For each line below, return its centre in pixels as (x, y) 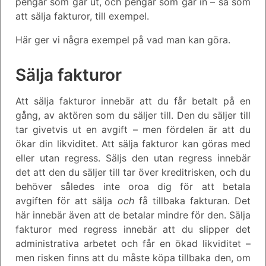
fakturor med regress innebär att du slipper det (133, 229)
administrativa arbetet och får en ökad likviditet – (133, 243)
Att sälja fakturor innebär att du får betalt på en (133, 101)
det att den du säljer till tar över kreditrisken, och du (133, 172)
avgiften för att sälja (66, 200)
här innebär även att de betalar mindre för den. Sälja (133, 215)
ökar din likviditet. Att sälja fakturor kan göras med (133, 143)
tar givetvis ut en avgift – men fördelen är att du (133, 129)
